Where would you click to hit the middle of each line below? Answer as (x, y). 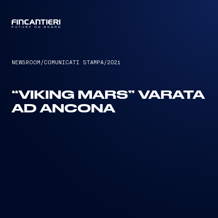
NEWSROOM (26, 62)
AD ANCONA (64, 109)
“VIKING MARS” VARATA (108, 95)
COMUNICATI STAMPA (74, 62)
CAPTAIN (109, 24)
